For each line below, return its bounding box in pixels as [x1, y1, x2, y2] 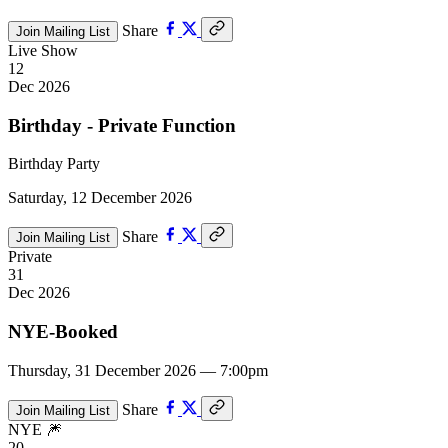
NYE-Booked [8, 321, 118, 343]
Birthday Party [8, 155, 100, 173]
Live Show [8, 41, 78, 59]
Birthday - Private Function [8, 114, 236, 136]
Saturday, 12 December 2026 [8, 189, 192, 207]
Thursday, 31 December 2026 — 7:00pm [8, 361, 268, 379]
